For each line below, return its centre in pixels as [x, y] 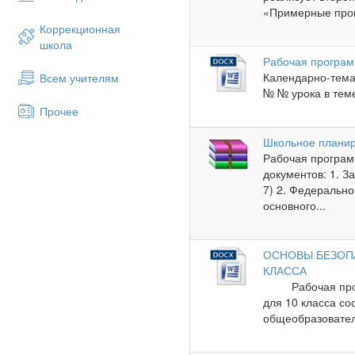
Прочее [59, 111]
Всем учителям [79, 78]
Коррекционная [80, 29]
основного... [295, 205]
